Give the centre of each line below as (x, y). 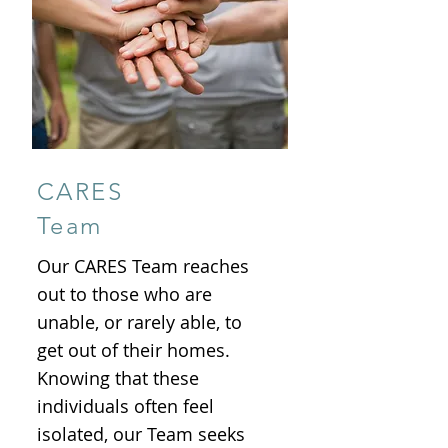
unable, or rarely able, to (139, 322)
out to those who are (124, 294)
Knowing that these (118, 378)
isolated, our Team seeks (141, 434)
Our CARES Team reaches (143, 266)
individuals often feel (125, 406)
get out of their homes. (133, 350)
